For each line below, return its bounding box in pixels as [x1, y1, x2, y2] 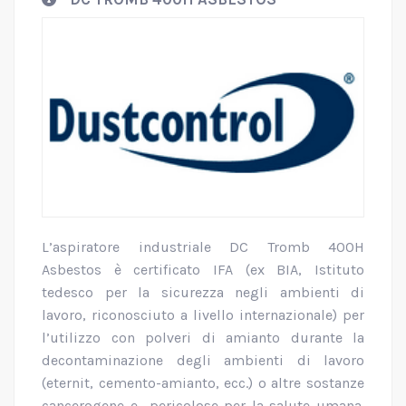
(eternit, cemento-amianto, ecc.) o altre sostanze [42, 373, 364, 391]
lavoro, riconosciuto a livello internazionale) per [42, 305, 364, 324]
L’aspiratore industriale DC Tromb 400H [42, 237, 364, 256]
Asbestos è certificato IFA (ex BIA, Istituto [42, 260, 364, 278]
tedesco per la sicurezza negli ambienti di [42, 283, 364, 301]
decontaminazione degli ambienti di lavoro [42, 351, 364, 369]
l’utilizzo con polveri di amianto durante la [42, 328, 364, 346]
